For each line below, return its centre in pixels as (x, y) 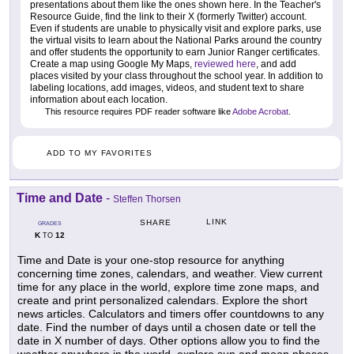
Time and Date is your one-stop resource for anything (151, 260)
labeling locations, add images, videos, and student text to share (167, 88)
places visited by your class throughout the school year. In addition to (177, 76)
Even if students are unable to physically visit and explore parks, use (176, 29)
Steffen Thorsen (147, 200)
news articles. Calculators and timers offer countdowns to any (171, 314)
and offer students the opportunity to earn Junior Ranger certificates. (175, 53)
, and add (276, 64)
